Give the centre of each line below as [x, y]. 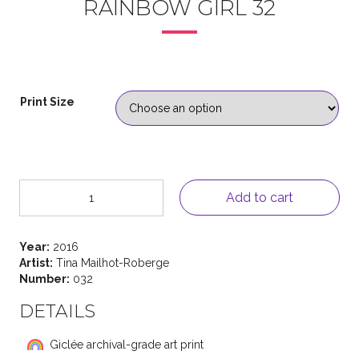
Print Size [47, 101]
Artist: [36, 262]
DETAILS [57, 311]
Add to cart [260, 197]
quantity [39, 234]
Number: [44, 278]
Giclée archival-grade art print [127, 344]
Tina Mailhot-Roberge [111, 262]
